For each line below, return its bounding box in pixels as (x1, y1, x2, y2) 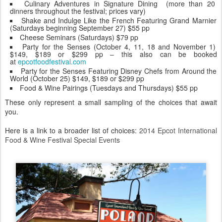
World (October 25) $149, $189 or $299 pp (10, 73, 144, 84)
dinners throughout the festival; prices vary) (10, 6, 146, 16)
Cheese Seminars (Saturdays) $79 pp (20, 32, 138, 43)
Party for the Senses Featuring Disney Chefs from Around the (20, 66, 217, 76)
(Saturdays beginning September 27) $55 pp (10, 23, 150, 33)
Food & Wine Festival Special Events (5, 135, 120, 145)
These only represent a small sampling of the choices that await (5, 97, 217, 108)
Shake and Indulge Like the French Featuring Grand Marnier (21, 15, 217, 26)
